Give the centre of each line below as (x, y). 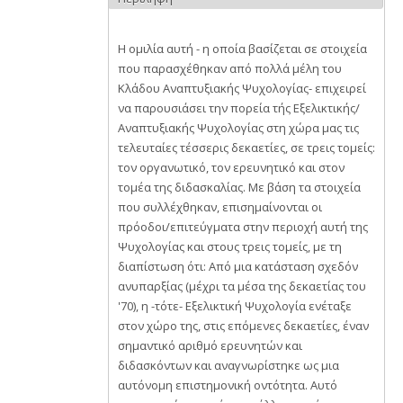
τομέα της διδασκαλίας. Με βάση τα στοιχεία (239, 187)
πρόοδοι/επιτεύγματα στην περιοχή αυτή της (243, 227)
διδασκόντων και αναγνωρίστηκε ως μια (228, 365)
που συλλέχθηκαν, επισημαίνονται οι (220, 207)
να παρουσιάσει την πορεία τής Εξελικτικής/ (239, 108)
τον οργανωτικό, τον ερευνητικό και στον (231, 167)
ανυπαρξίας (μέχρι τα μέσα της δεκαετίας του (242, 286)
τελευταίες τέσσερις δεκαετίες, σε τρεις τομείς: (246, 148)
